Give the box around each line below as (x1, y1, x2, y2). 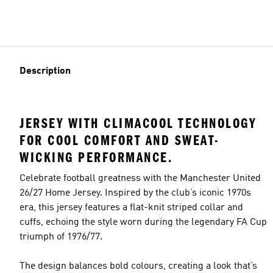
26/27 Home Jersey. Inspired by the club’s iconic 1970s (19, 188, 251, 199)
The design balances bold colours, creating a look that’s (19, 261, 257, 272)
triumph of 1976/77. (19, 232, 102, 243)
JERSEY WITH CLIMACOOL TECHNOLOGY (19, 115, 257, 132)
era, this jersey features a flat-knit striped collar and (19, 203, 243, 213)
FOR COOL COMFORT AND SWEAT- (19, 132, 220, 149)
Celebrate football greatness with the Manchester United (19, 174, 261, 184)
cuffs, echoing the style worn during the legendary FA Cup (19, 218, 267, 228)
